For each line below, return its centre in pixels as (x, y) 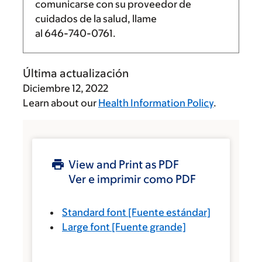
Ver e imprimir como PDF (132, 179)
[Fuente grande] (148, 227)
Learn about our (61, 103)
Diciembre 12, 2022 (65, 88)
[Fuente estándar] (168, 212)
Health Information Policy (156, 103)
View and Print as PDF (124, 164)
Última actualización (76, 73)
